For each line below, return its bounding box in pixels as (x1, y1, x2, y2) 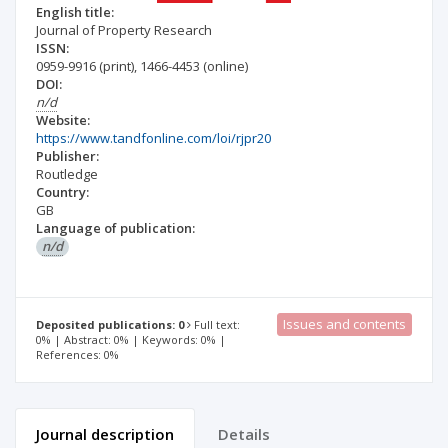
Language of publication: (36, 219, 195, 237)
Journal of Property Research (36, 21, 212, 39)
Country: (36, 183, 89, 201)
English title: (36, 3, 114, 21)
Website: (36, 111, 90, 129)
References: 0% (36, 347, 119, 363)
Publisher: (36, 147, 99, 165)
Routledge (36, 165, 98, 183)
